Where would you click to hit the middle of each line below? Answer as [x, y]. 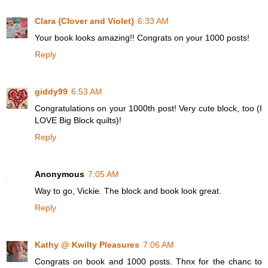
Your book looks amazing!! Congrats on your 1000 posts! [142, 38]
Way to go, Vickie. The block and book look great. [128, 191]
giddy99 [51, 92]
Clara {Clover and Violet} [84, 21]
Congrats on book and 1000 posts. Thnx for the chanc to [148, 262]
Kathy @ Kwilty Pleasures [87, 245]
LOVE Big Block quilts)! [78, 121]
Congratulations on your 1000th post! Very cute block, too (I [148, 109]
